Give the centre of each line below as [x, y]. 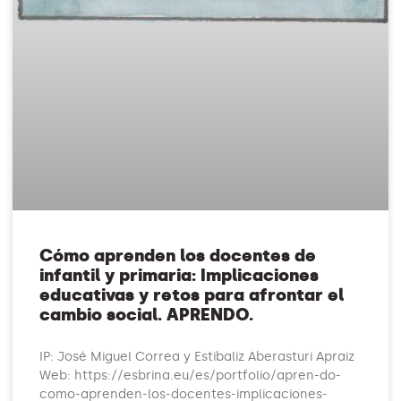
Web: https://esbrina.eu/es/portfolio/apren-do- [191, 376]
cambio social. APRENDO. [147, 315]
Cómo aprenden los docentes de [178, 256]
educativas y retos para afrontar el [192, 295]
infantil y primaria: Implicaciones [182, 276]
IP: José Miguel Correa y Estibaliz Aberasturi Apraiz [197, 357]
